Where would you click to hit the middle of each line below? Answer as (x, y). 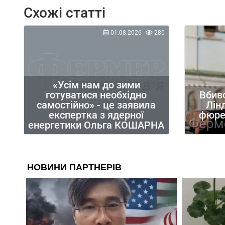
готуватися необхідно (96, 95)
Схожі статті (65, 13)
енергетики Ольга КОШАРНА (96, 125)
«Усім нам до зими (96, 85)
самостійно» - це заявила (96, 105)
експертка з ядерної (96, 115)
